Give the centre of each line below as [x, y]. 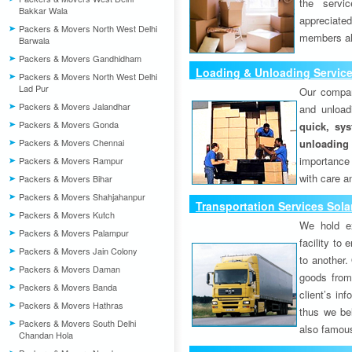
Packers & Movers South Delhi [77, 323]
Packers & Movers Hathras [71, 305]
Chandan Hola [46, 335]
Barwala [34, 40]
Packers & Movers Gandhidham [80, 58]
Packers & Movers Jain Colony [78, 251]
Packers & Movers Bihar [66, 178]
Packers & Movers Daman [70, 269]
